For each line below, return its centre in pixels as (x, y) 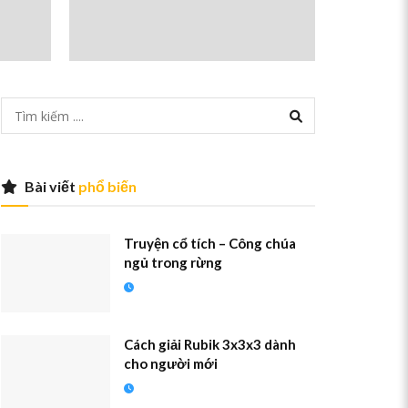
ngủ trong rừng (173, 262)
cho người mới (171, 363)
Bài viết (50, 186)
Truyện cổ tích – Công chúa (210, 243)
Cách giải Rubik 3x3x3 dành (210, 344)
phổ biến (106, 186)
